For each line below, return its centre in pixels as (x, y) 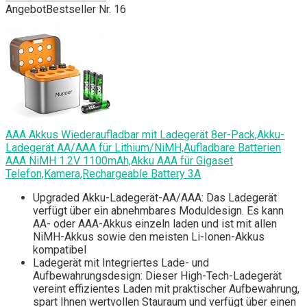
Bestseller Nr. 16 (86, 10)
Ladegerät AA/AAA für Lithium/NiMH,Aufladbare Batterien (143, 148)
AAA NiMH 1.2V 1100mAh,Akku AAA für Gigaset (119, 161)
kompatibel (60, 250)
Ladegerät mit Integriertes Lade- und (121, 263)
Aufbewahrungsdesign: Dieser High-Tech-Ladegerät (157, 276)
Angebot (26, 10)
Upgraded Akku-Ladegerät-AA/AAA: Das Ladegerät (155, 198)
